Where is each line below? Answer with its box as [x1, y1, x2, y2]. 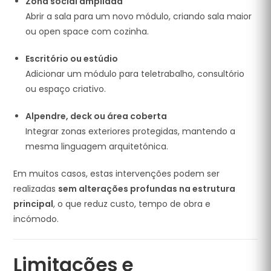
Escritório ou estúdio [25, 53, 119, 65]
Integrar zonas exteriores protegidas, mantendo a [25, 125, 236, 137]
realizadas [13, 183, 59, 195]
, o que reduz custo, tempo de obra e [53, 198, 211, 210]
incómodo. [13, 213, 59, 225]
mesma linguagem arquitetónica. [25, 140, 169, 152]
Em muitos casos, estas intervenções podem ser [13, 168, 220, 180]
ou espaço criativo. [25, 83, 106, 95]
